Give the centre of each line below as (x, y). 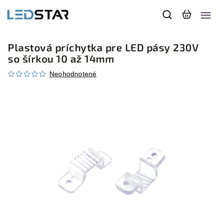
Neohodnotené (73, 74)
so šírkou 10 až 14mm (61, 58)
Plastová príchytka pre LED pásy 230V (103, 47)
